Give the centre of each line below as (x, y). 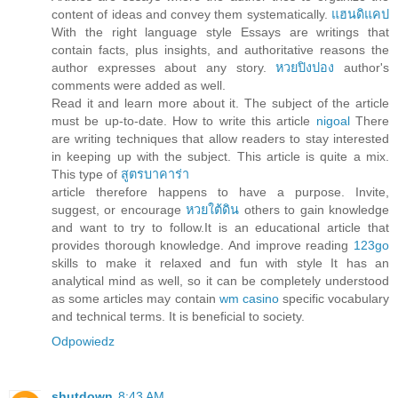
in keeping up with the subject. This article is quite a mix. (220, 157)
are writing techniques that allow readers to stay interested (220, 139)
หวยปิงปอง (305, 68)
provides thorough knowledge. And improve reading (203, 246)
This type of (86, 175)
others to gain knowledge (314, 210)
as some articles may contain (135, 299)
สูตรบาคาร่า (155, 175)
